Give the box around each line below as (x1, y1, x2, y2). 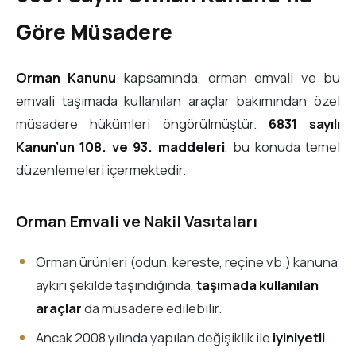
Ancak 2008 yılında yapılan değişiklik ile (35, 328, 273, 347)
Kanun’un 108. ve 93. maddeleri (16, 137, 225, 156)
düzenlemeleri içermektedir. (16, 160, 186, 179)
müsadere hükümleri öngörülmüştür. (16, 114, 269, 133)
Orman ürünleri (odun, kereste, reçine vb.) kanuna (35, 252, 338, 271)
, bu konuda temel (224, 137, 341, 156)
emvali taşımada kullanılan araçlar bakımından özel (16, 91, 340, 110)
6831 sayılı (268, 114, 340, 133)
